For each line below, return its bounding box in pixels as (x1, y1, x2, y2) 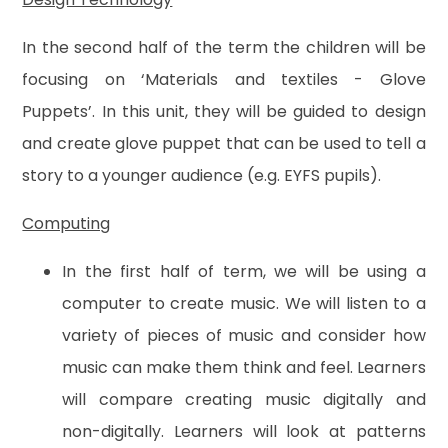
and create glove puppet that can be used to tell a (22, 131, 426, 155)
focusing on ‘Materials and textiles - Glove (22, 67, 426, 91)
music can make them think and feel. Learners (62, 355, 426, 379)
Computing (22, 211, 111, 235)
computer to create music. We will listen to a (62, 291, 426, 315)
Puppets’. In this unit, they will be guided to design (22, 99, 426, 123)
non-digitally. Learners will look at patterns (62, 419, 426, 443)
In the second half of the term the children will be (22, 35, 426, 59)
